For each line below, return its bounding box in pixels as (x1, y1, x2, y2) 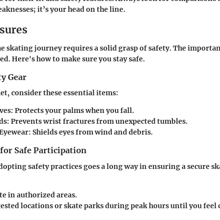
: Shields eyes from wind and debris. (28, 128, 153, 137)
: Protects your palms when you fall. (11, 106, 134, 115)
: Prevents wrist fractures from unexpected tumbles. (7, 117, 188, 126)
